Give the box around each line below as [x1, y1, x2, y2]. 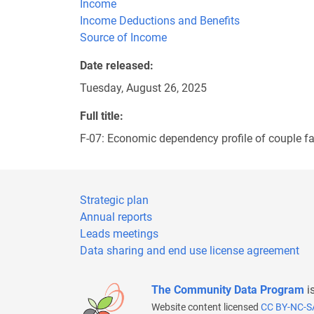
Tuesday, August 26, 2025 [80, 81, 207, 95]
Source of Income [80, 31, 167, 44]
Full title [80, 109, 120, 123]
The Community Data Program [151, 283, 307, 296]
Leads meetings [80, 227, 158, 240]
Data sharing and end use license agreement [80, 244, 299, 257]
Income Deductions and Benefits [80, 14, 240, 27]
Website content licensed [151, 301, 261, 313]
